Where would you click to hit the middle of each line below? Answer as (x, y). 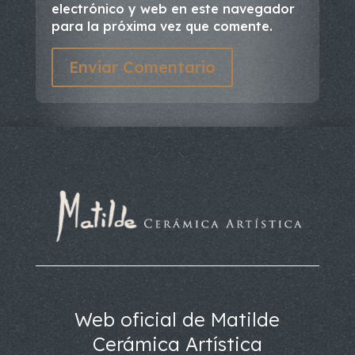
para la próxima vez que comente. (162, 26)
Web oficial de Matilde (177, 320)
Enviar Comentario (142, 67)
